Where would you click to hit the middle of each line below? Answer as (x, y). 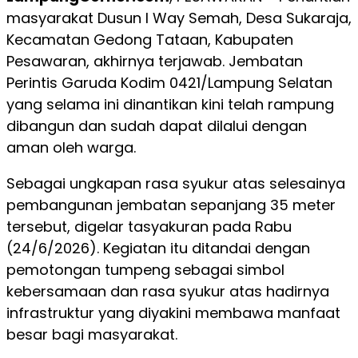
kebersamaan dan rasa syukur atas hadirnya (168, 291)
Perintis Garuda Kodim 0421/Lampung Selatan (169, 82)
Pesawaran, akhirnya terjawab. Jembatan (155, 61)
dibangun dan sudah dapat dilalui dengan (157, 125)
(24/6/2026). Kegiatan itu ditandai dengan (158, 248)
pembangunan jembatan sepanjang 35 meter (171, 205)
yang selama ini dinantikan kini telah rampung (170, 104)
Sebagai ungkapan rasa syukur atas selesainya (176, 183)
